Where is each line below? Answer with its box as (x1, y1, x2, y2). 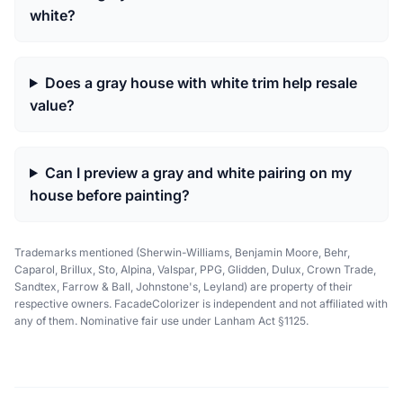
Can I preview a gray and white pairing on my (44, 163, 352, 182)
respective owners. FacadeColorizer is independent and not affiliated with (14, 296, 388, 310)
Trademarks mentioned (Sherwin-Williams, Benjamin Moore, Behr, (14, 245, 350, 259)
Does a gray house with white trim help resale (44, 73, 357, 92)
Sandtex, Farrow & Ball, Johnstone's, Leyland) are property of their (14, 279, 353, 293)
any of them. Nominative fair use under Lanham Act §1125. (14, 313, 309, 327)
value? (30, 95, 75, 114)
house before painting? (30, 185, 190, 204)
